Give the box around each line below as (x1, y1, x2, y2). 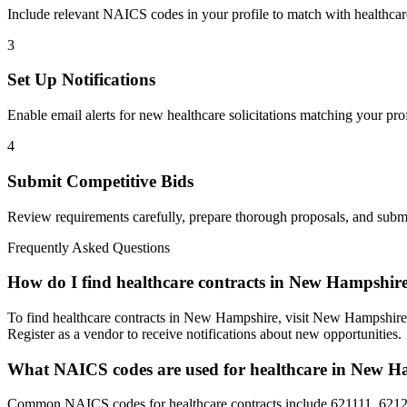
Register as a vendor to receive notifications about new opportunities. (7, 326, 402, 342)
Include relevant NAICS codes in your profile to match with (7, 5, 354, 22)
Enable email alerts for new (7, 107, 167, 124)
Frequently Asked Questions (7, 239, 170, 255)
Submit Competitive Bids (7, 171, 194, 191)
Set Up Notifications (7, 70, 155, 90)
